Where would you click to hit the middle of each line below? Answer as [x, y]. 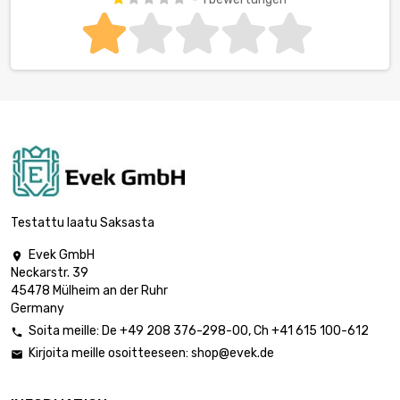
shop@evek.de [233, 354]
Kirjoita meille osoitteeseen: [110, 354]
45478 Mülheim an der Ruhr [89, 291]
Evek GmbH [62, 255]
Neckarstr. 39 [50, 273]
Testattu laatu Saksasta [83, 223]
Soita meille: [65, 331]
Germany [37, 309]
